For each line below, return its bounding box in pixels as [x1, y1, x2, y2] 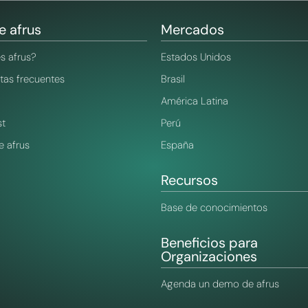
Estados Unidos [161, 50, 231, 65]
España [161, 138, 194, 153]
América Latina [161, 94, 228, 109]
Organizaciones [161, 247, 257, 266]
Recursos [161, 171, 218, 190]
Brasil [161, 72, 185, 87]
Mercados [161, 21, 224, 39]
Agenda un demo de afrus [161, 277, 279, 291]
